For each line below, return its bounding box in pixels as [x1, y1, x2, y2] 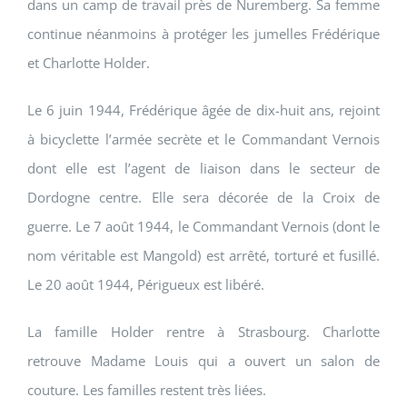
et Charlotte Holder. [27, 54, 150, 73]
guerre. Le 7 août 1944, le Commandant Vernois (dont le [27, 217, 380, 236]
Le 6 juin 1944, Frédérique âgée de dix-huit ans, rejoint [27, 101, 380, 120]
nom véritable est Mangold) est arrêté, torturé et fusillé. [27, 246, 380, 265]
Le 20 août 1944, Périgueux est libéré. [27, 275, 264, 294]
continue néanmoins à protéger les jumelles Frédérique [27, 25, 380, 44]
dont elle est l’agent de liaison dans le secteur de [27, 159, 380, 178]
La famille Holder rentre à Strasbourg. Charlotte [27, 323, 380, 342]
